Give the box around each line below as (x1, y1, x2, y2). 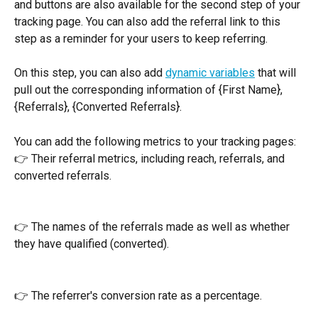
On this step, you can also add (14, 66, 165, 80)
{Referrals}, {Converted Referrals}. (14, 100, 185, 114)
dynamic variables (165, 66, 255, 80)
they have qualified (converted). (14, 237, 172, 251)
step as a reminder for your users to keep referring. (14, 31, 268, 45)
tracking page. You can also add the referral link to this (14, 14, 283, 28)
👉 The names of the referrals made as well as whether (14, 220, 292, 234)
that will (255, 66, 299, 80)
